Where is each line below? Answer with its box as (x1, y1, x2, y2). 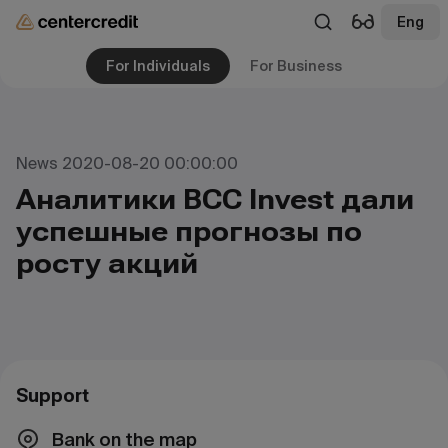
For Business (250, 57, 342, 75)
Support (16, 385, 89, 406)
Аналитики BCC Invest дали (16, 183, 414, 216)
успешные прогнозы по (16, 215, 362, 248)
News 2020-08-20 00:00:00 (16, 153, 238, 174)
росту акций (16, 247, 198, 280)
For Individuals (106, 57, 210, 75)
